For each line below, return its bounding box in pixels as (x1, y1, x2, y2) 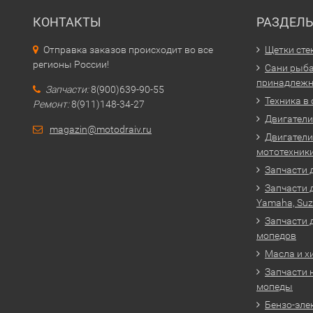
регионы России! (33, 59, 109, 70)
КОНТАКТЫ (33, 15, 101, 29)
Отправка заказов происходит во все (43, 44, 213, 55)
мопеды (256, 281, 293, 292)
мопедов (256, 230, 296, 241)
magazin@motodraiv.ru (50, 124, 152, 135)
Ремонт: (33, 99, 69, 110)
